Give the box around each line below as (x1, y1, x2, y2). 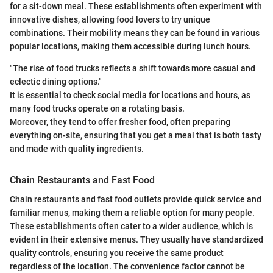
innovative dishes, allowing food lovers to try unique (10, 15, 210, 25)
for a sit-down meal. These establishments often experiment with (10, 1, 262, 12)
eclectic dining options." (10, 77, 102, 87)
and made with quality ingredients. (10, 144, 144, 154)
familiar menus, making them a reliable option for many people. (10, 208, 255, 218)
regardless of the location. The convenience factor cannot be (10, 261, 245, 272)
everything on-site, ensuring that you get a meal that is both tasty (10, 130, 261, 141)
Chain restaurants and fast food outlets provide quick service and (10, 194, 261, 205)
